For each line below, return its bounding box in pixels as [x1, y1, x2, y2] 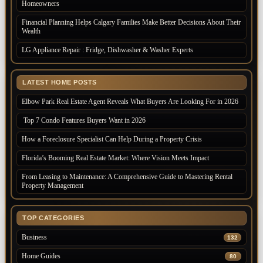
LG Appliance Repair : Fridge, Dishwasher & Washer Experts [22, 46, 193, 55]
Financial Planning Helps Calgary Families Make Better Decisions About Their [22, 18, 241, 27]
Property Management [22, 181, 83, 190]
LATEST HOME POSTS [22, 79, 97, 86]
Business [22, 233, 47, 242]
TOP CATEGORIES [22, 214, 84, 222]
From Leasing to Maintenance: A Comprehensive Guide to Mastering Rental [22, 173, 232, 181]
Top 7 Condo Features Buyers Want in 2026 [22, 116, 146, 125]
